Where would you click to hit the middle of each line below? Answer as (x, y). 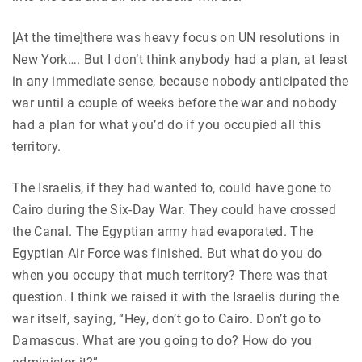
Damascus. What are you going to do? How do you (162, 341)
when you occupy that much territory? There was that (170, 276)
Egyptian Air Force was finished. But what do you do (167, 254)
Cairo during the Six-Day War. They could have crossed (174, 210)
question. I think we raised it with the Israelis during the (175, 297)
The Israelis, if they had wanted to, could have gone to (172, 188)
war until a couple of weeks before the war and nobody (175, 103)
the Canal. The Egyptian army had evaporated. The (163, 232)
